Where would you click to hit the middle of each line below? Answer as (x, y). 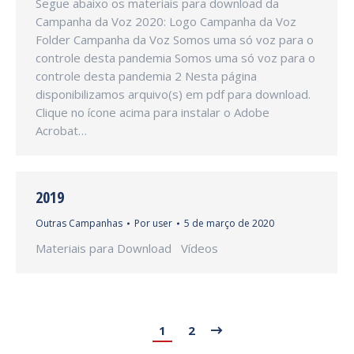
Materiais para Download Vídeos (127, 248)
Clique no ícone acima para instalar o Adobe (153, 112)
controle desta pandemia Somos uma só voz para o (175, 58)
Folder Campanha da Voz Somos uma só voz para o (175, 40)
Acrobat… (61, 130)
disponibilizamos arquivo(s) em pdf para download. (173, 94)
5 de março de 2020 (229, 223)
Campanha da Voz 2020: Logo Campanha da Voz (166, 21)
